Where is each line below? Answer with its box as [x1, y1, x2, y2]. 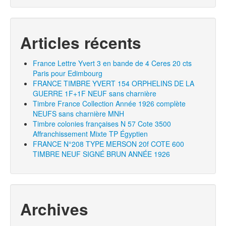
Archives [20, 198, 88, 220]
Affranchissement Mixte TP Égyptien [33, 129, 148, 139]
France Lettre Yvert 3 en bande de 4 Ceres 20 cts [33, 58, 192, 68]
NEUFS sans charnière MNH [33, 108, 124, 119]
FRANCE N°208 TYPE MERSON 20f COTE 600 [33, 139, 184, 149]
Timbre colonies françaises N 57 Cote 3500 [33, 119, 171, 129]
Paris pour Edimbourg [33, 68, 102, 78]
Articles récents [20, 31, 141, 54]
